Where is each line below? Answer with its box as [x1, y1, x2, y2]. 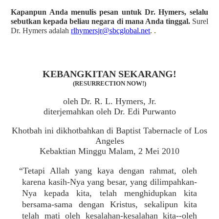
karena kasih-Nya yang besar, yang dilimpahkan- [22, 177, 197, 187]
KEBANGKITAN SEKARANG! [43, 68, 176, 79]
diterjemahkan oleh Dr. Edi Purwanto [43, 107, 176, 116]
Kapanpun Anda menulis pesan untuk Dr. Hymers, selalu [11, 8, 208, 16]
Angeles [95, 136, 124, 146]
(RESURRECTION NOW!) [73, 80, 146, 87]
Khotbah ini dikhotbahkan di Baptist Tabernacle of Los [12, 126, 207, 135]
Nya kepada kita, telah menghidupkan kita [22, 188, 197, 198]
